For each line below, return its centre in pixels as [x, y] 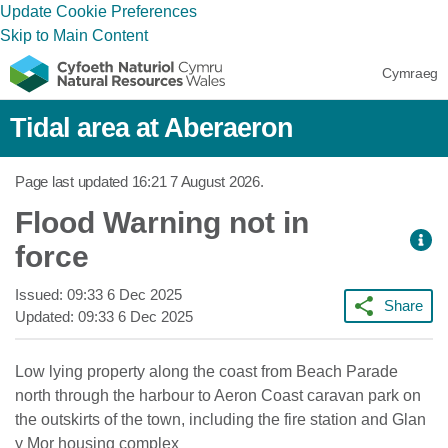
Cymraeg [410, 73]
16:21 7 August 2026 [195, 181]
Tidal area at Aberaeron [151, 128]
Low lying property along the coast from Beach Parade [206, 371]
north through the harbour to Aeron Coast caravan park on [218, 395]
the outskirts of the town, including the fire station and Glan [220, 419]
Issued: [41, 294]
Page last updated [73, 181]
